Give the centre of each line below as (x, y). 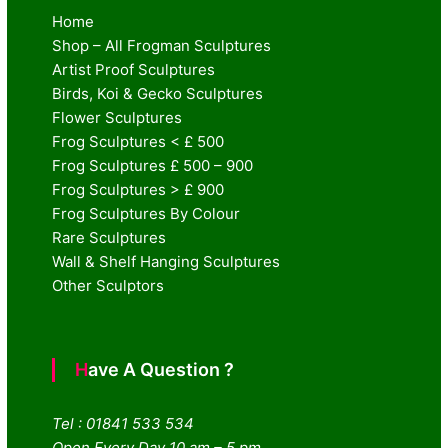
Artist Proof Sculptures (134, 70)
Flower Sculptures (117, 118)
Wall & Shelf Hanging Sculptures (166, 262)
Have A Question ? (161, 370)
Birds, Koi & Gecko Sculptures (158, 94)
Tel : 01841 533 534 (123, 424)
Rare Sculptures (109, 238)
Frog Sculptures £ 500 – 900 (153, 166)
